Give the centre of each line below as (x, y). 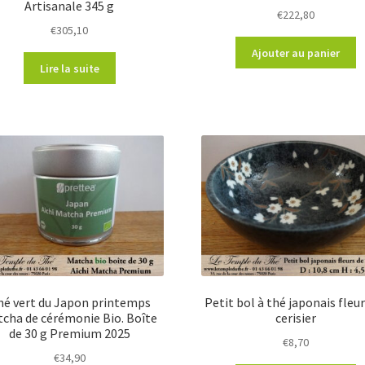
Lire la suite (69, 68)
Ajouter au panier (295, 53)
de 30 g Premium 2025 (69, 334)
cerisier (295, 318)
